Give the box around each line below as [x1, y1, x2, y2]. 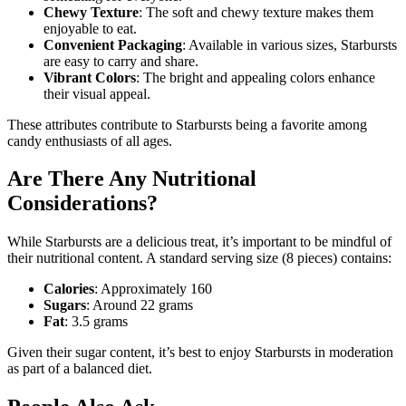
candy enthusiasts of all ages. [7, 132, 172, 149]
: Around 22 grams [86, 297, 193, 314]
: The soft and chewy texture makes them [139, 4, 373, 20]
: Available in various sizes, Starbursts [182, 36, 397, 53]
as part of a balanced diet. [7, 361, 152, 377]
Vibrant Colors [43, 69, 136, 85]
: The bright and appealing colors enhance [136, 69, 375, 85]
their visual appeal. [43, 85, 150, 101]
